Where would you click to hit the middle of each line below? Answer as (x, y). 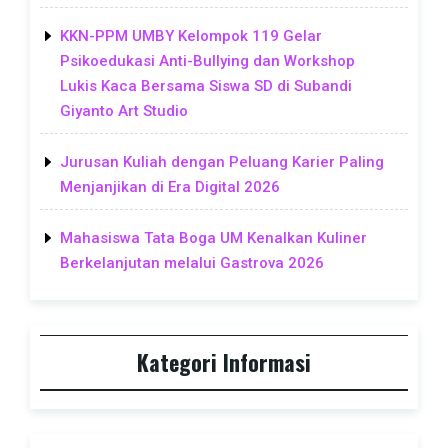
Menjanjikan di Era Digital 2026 (170, 186)
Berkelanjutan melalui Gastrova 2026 (192, 262)
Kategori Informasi (224, 362)
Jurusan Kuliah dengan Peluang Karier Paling (222, 161)
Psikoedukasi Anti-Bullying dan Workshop (207, 60)
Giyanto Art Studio (124, 110)
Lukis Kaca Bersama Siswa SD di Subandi (206, 85)
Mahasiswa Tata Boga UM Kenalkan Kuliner (213, 237)
